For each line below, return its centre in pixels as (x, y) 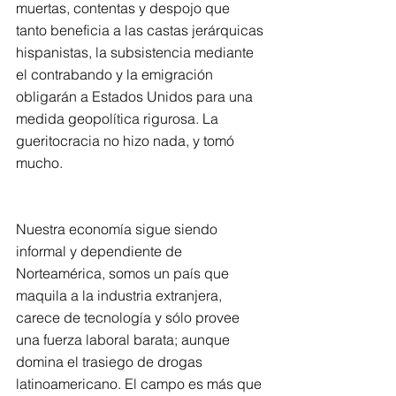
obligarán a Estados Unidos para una (136, 96)
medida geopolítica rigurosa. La (119, 118)
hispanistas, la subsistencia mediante (137, 52)
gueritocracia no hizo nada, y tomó (127, 141)
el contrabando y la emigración (116, 74)
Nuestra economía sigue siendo (118, 229)
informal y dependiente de (101, 251)
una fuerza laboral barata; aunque (125, 339)
